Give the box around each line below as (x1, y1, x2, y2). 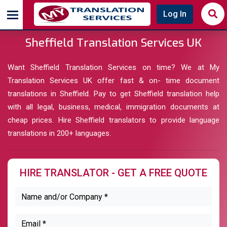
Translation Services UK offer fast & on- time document (8, 76, 219, 85)
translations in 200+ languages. (8, 129, 111, 138)
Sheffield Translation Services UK (25, 35, 202, 50)
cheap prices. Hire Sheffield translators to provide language (8, 116, 219, 125)
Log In (163, 9, 186, 19)
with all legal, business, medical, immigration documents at (8, 102, 219, 111)
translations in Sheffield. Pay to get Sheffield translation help (8, 89, 219, 98)
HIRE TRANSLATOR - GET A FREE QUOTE (20, 167, 207, 179)
